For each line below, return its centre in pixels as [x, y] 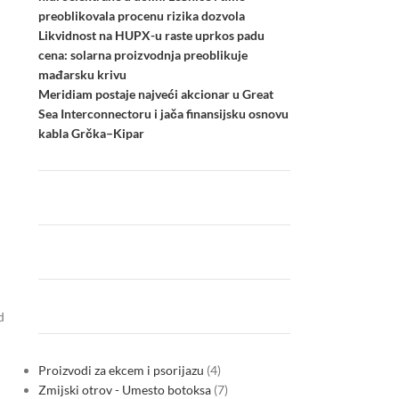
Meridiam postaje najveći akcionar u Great [155, 94]
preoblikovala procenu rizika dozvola [141, 16]
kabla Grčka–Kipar [91, 133]
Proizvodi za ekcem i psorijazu [121, 370]
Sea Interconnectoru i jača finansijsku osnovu [163, 114]
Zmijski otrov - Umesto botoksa [124, 390]
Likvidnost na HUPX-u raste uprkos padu [151, 35]
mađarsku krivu [82, 74]
